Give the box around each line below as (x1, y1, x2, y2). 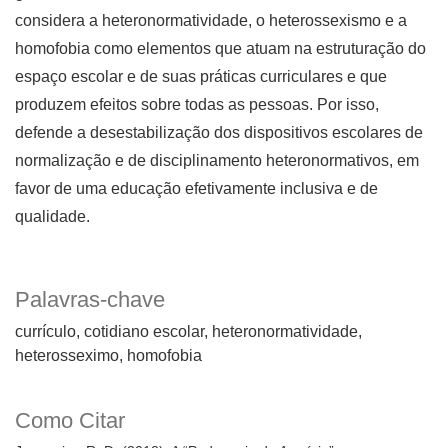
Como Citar (15, 408, 125, 434)
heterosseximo (15, 347, 119, 365)
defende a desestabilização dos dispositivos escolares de (15, 124, 423, 142)
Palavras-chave (15, 287, 165, 313)
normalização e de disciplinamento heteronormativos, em (15, 152, 419, 170)
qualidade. (15, 208, 90, 226)
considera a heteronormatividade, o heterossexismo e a (15, 12, 407, 30)
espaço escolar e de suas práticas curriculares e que (15, 68, 387, 86)
